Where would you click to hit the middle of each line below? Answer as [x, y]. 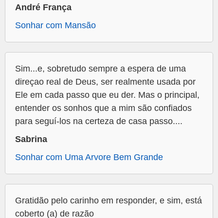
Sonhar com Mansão [55, 26]
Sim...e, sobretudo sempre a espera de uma [100, 69]
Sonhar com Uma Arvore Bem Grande [89, 157]
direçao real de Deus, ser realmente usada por [105, 82]
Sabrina [31, 139]
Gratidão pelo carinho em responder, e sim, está [109, 201]
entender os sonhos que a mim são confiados [103, 108]
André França [43, 8]
